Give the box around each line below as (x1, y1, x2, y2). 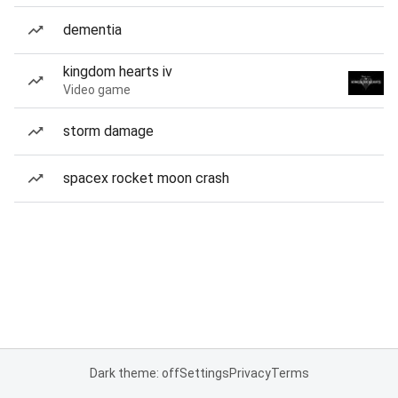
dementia (63, 21, 122, 38)
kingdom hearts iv (63, 63, 172, 80)
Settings (179, 366, 229, 380)
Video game (63, 83, 131, 97)
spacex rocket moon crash (63, 170, 229, 187)
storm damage (63, 123, 154, 139)
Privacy (228, 366, 271, 380)
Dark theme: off (89, 366, 179, 380)
